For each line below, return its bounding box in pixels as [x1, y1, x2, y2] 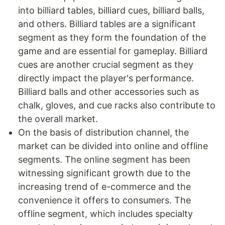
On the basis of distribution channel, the [18, 127, 189, 138]
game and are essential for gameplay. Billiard [18, 46, 207, 56]
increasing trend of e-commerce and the [18, 181, 191, 192]
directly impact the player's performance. [18, 73, 194, 83]
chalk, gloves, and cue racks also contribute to [18, 100, 215, 110]
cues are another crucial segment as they [18, 59, 193, 70]
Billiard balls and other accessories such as [18, 86, 199, 97]
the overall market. [18, 114, 98, 124]
